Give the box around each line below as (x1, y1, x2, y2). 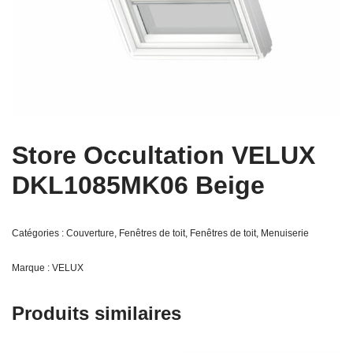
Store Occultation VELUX (12, 141, 315, 170)
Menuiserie (261, 228, 309, 240)
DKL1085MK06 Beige (12, 171, 265, 200)
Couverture (66, 228, 114, 240)
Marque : (12, 262, 52, 274)
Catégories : (12, 228, 66, 240)
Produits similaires (12, 303, 181, 325)
